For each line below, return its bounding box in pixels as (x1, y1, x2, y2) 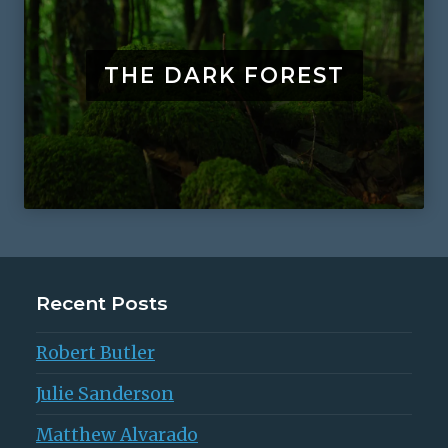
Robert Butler (36, 341, 155, 364)
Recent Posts (36, 290, 168, 315)
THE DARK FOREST (103, 62, 345, 88)
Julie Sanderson (36, 382, 174, 405)
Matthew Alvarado (36, 423, 198, 446)
